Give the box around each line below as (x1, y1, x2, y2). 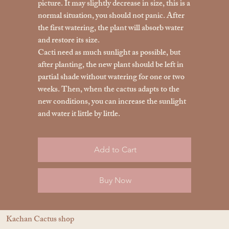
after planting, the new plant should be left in (38, 58, 184, 73)
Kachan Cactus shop (6, 213, 75, 228)
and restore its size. (38, 33, 100, 49)
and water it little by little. (38, 107, 121, 122)
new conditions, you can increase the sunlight (38, 95, 187, 110)
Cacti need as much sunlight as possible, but (38, 45, 181, 61)
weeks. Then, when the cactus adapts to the (38, 82, 180, 98)
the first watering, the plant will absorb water (38, 21, 184, 36)
